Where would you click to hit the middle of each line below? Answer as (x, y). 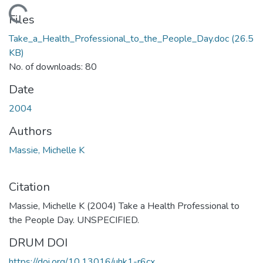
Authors (31, 131)
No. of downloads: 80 (53, 67)
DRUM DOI (38, 242)
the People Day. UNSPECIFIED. (74, 220)
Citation (29, 187)
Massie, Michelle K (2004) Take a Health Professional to (124, 206)
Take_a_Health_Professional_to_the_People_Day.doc (119, 38)
